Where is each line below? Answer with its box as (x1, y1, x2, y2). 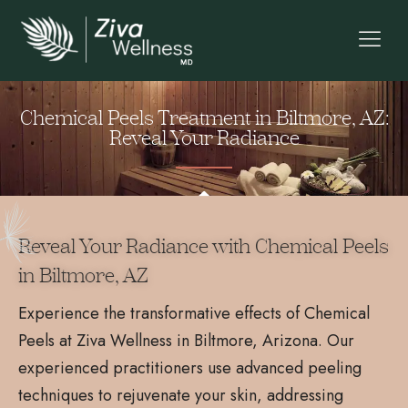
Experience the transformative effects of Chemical (18, 301, 370, 325)
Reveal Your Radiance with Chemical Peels (18, 234, 389, 259)
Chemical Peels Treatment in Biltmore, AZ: (19, 106, 389, 130)
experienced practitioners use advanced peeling (18, 355, 362, 380)
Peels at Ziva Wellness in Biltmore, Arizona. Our (18, 328, 354, 352)
